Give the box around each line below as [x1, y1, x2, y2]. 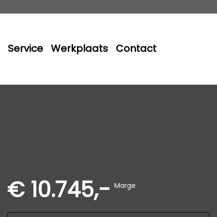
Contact [116, 42, 156, 56]
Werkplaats [51, 42, 108, 56]
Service [8, 42, 43, 56]
